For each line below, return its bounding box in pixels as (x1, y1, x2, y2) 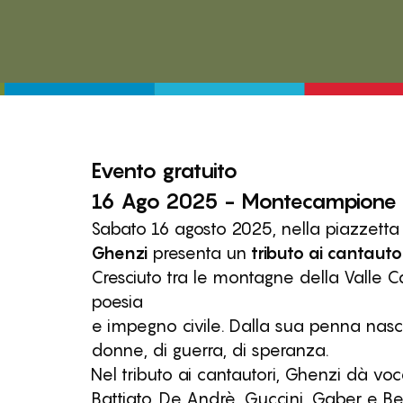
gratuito (156, 158, 237, 184)
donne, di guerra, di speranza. (90, 340, 329, 361)
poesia (90, 291, 143, 312)
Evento (90, 158, 157, 184)
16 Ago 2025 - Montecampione (90, 189, 397, 214)
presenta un (147, 243, 251, 264)
